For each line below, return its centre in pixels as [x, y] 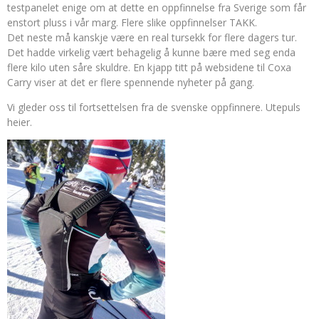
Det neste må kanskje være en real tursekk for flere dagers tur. [152, 37]
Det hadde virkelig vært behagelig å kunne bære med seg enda [151, 52]
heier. [20, 122]
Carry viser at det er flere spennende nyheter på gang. [131, 82]
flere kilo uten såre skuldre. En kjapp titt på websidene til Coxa [149, 67]
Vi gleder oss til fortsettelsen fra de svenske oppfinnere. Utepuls [154, 107]
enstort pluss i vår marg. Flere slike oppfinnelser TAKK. [132, 22]
